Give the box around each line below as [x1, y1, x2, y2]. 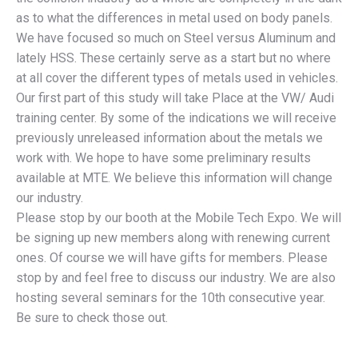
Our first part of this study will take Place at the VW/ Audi [16, 90, 334, 106]
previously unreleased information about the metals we [16, 130, 323, 146]
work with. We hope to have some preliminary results [16, 150, 311, 166]
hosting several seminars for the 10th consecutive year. [16, 290, 325, 306]
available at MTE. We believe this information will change [16, 170, 332, 186]
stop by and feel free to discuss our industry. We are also [16, 270, 336, 286]
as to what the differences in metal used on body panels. [16, 10, 332, 26]
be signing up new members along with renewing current [16, 230, 330, 246]
